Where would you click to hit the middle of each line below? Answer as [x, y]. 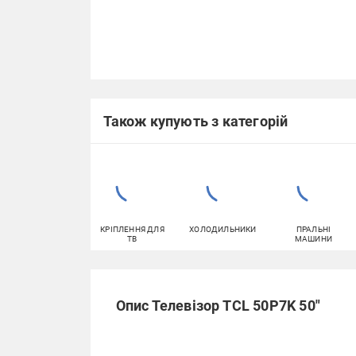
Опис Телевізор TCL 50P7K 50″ [218, 306]
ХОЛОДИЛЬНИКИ [223, 230]
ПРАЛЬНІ [313, 230]
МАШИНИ [313, 239]
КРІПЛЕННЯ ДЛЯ [132, 230]
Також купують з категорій [195, 121]
